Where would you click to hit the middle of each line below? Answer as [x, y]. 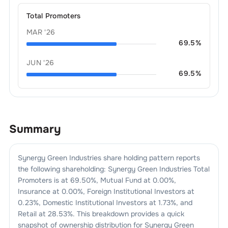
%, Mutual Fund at [121, 180]
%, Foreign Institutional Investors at [136, 191]
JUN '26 [40, 63]
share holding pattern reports [150, 158]
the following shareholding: [63, 169]
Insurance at [38, 191]
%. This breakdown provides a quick [125, 214]
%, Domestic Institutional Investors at [94, 203]
